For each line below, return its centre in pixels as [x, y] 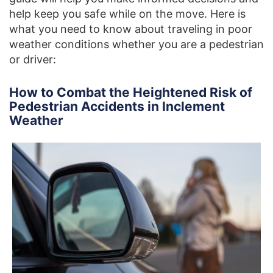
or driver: [33, 60]
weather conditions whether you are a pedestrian [136, 44]
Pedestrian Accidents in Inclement [117, 107]
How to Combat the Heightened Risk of [131, 93]
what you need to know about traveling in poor [131, 29]
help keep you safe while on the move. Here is [127, 14]
